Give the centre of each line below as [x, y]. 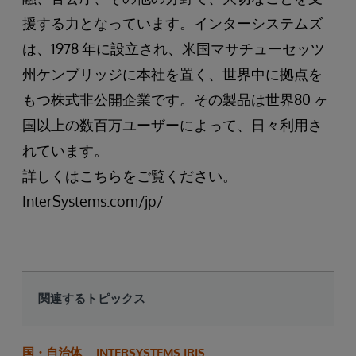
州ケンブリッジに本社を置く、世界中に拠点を [172, 74]
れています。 [65, 150]
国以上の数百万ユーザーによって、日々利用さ [172, 125]
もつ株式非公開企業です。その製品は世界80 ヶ [175, 99]
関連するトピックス [92, 298]
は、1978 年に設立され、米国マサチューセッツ [174, 48]
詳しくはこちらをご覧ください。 [130, 176]
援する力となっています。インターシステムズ [172, 23]
